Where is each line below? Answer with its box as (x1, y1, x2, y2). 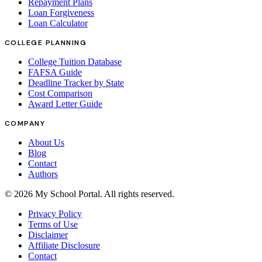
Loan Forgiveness (28, 8, 94, 18)
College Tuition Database (28, 57, 122, 67)
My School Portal (35, 189, 100, 199)
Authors (28, 169, 58, 180)
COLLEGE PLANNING (5, 38, 87, 48)
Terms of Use (28, 219, 78, 230)
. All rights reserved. (100, 189, 174, 199)
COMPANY (5, 119, 46, 129)
